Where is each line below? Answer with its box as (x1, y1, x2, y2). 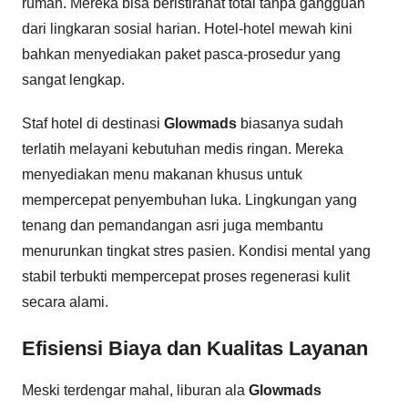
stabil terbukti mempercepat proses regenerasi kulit (22, 269, 350, 285)
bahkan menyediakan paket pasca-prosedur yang (22, 46, 341, 63)
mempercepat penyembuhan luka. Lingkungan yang (22, 192, 357, 209)
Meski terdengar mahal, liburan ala (22, 382, 249, 398)
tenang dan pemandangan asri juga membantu (22, 218, 323, 234)
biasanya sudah (237, 116, 343, 132)
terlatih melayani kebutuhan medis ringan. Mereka (22, 141, 343, 158)
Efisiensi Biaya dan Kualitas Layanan (22, 337, 368, 361)
